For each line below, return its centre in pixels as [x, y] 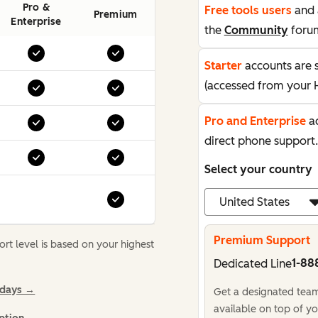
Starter [223, 66]
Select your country [258, 169]
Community [256, 30]
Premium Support [262, 240]
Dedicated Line [252, 264]
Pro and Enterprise [255, 121]
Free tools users [248, 10]
